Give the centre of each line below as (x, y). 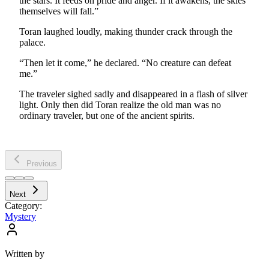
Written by (25, 253)
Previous (41, 163)
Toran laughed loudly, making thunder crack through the (126, 31)
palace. (32, 42)
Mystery (20, 216)
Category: (23, 205)
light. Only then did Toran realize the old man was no (120, 104)
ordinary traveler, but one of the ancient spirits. (107, 115)
